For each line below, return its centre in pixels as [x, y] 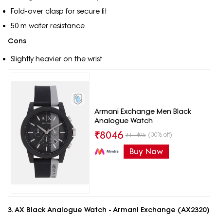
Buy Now [146, 151]
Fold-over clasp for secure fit [59, 11]
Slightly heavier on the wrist [56, 59]
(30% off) [160, 134]
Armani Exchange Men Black [143, 111]
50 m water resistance [47, 26]
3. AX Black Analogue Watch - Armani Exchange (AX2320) [109, 209]
